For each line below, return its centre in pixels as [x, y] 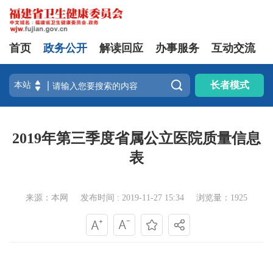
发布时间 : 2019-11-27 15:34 [132, 198]
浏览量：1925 [222, 198]
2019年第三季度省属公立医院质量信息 [136, 138]
